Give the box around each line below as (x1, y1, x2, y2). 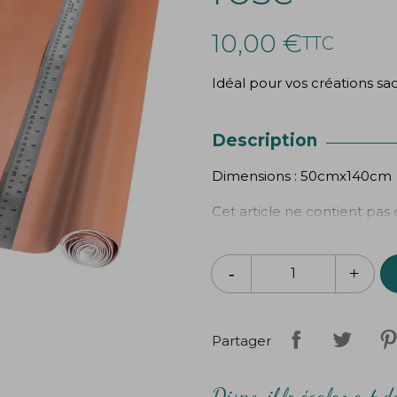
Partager (212, 332, 271, 349)
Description (212, 130, 317, 151)
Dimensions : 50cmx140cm (212, 167, 392, 184)
